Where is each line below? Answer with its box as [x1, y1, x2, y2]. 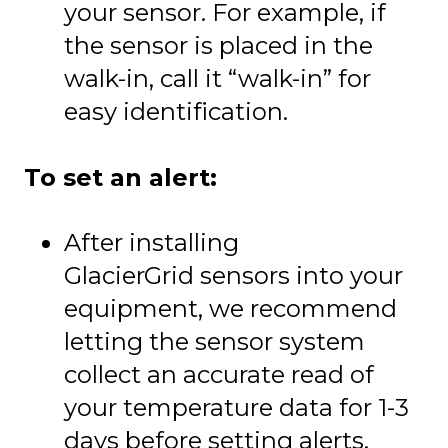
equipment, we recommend [64, 294, 397, 324]
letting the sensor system [64, 327, 365, 357]
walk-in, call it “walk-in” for [64, 63, 371, 93]
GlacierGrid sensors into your [64, 261, 403, 291]
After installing [64, 228, 239, 258]
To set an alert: [24, 163, 217, 193]
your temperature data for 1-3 [64, 393, 409, 423]
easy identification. [64, 96, 288, 126]
